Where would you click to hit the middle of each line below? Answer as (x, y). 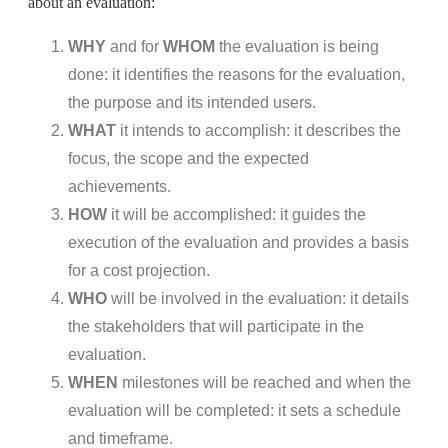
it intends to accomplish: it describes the (258, 130)
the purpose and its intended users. (194, 102)
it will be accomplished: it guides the (236, 214)
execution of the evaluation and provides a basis (238, 242)
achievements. (121, 186)
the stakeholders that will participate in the (216, 326)
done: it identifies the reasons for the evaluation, (236, 74)
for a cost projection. (141, 270)
